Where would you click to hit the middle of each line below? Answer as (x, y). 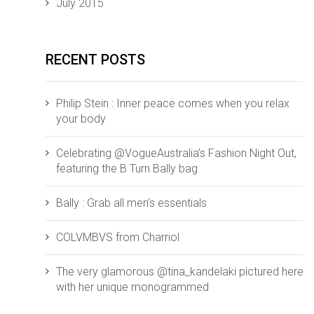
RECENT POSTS (95, 59)
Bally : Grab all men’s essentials (131, 203)
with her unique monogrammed (132, 287)
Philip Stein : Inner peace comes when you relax (173, 103)
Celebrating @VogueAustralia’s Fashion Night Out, (176, 153)
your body (81, 118)
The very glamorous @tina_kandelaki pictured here (180, 271)
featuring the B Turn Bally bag (127, 168)
